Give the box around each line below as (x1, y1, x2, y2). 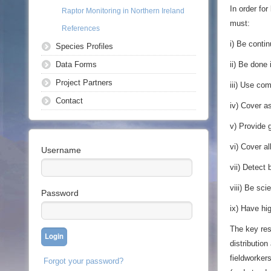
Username (41, 145, 82, 155)
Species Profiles (56, 42, 114, 51)
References (62, 25, 100, 32)
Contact (56, 96, 83, 105)
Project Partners (56, 78, 113, 87)
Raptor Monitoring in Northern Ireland (62, 7, 185, 15)
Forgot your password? (44, 256, 124, 266)
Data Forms (56, 60, 97, 69)
